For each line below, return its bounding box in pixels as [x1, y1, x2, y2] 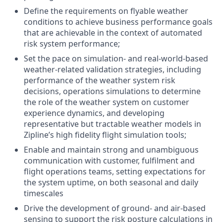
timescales [24, 187, 63, 199]
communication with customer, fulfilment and [24, 155, 195, 166]
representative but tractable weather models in [24, 118, 201, 129]
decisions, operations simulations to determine [24, 85, 201, 97]
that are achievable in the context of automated [24, 27, 202, 38]
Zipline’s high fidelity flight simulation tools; [24, 129, 186, 140]
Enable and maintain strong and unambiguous [24, 144, 199, 155]
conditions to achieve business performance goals [24, 16, 213, 27]
